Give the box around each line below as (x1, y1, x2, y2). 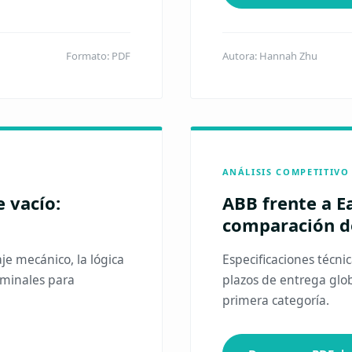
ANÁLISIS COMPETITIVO (222, 166, 350, 178)
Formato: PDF (65, 49, 130, 63)
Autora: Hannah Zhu (222, 49, 317, 63)
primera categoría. (222, 291, 329, 309)
